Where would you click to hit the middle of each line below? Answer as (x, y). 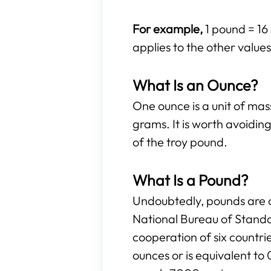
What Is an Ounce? (195, 85)
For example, (169, 29)
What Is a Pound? (191, 180)
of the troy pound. (180, 142)
